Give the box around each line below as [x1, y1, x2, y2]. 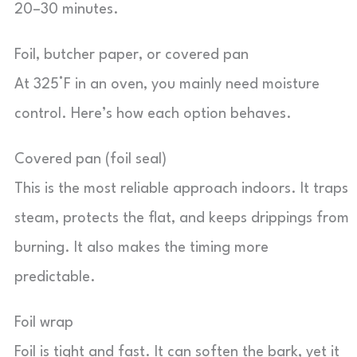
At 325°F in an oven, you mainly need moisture [14, 77, 320, 92]
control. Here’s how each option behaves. [14, 107, 292, 121]
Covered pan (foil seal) [14, 152, 167, 167]
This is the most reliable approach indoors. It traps [14, 182, 348, 196]
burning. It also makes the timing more [14, 241, 269, 255]
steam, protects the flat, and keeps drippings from [14, 211, 349, 226]
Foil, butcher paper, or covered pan [14, 48, 249, 62]
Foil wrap [14, 316, 73, 330]
